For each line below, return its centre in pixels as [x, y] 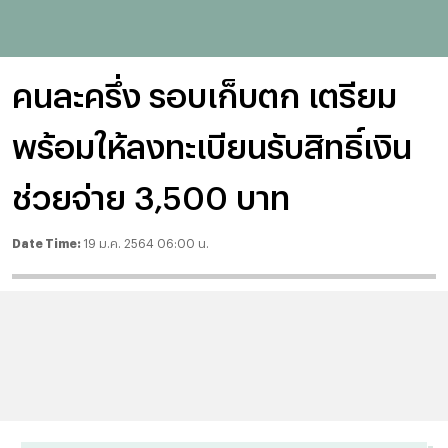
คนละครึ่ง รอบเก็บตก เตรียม [204, 94]
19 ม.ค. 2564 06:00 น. [146, 243]
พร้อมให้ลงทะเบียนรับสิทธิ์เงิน [212, 145]
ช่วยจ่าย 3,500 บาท [151, 196]
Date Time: [47, 243]
